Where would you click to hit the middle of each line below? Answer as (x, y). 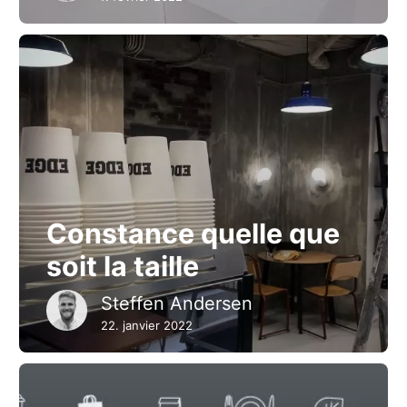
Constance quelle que (193, 233)
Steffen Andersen (177, 303)
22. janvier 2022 (147, 325)
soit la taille (123, 266)
